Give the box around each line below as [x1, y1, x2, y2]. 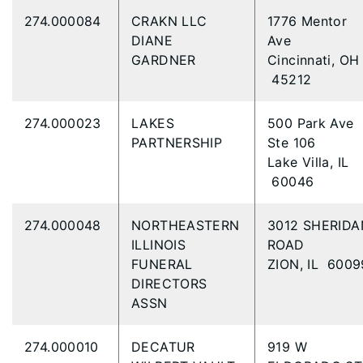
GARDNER [131, 52, 201, 68]
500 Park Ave [267, 115, 354, 131]
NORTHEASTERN [131, 217, 240, 233]
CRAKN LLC [131, 13, 211, 29]
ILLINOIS [131, 237, 186, 253]
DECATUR [131, 339, 195, 355]
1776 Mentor [267, 13, 348, 29]
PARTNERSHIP [131, 135, 227, 151]
